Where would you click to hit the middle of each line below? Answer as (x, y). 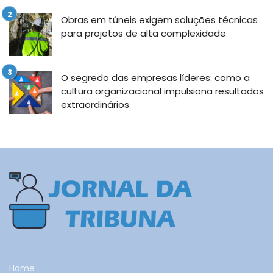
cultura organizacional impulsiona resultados (162, 91)
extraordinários (95, 104)
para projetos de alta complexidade (144, 33)
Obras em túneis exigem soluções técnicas (159, 19)
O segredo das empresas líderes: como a (155, 77)
